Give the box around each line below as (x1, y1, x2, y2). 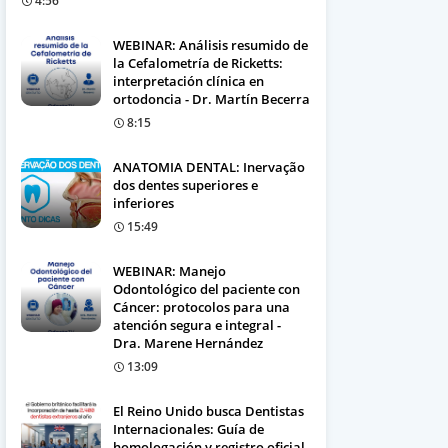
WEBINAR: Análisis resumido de (113, 36, 308, 54)
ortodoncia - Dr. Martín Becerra (113, 90, 310, 108)
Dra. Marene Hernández (113, 334, 263, 352)
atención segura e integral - (113, 316, 281, 334)
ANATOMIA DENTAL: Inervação (113, 158, 305, 176)
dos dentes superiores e (113, 176, 258, 194)
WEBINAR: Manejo (113, 262, 226, 280)
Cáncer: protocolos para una (113, 298, 290, 316)
